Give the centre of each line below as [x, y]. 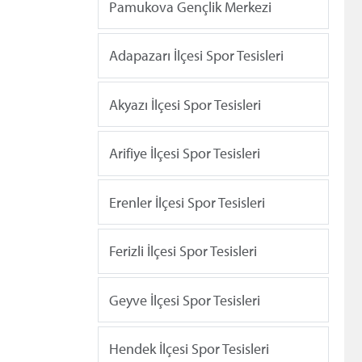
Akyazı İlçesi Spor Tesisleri [185, 104]
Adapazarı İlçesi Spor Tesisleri [196, 56]
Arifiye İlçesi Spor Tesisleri [185, 154]
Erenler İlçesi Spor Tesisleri [187, 202]
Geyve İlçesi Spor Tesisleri [185, 300]
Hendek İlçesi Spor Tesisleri [189, 349]
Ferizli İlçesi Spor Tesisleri [183, 251]
